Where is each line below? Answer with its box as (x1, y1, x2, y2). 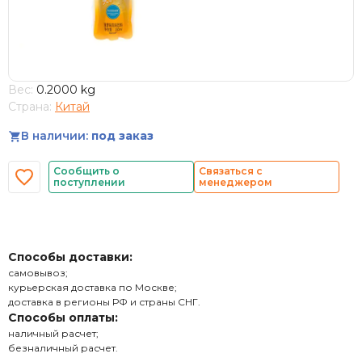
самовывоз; (8, 267, 68, 279)
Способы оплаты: (8, 310, 118, 325)
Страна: (8, 99, 52, 114)
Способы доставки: (8, 250, 133, 264)
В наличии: (21, 128, 91, 143)
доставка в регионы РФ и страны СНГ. (8, 296, 200, 308)
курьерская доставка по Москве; (8, 281, 177, 293)
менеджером (199, 176, 272, 188)
